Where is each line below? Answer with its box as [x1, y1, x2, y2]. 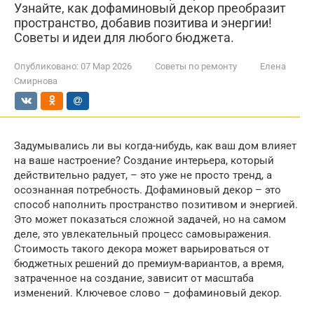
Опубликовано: [14, 61, 78, 71]
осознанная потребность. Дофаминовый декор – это [14, 184, 281, 196]
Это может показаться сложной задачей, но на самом [14, 213, 286, 226]
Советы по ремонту [155, 61, 237, 71]
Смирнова [14, 76, 57, 86]
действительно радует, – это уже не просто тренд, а [14, 169, 272, 182]
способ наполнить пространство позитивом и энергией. [14, 198, 298, 211]
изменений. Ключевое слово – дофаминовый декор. [14, 287, 282, 299]
